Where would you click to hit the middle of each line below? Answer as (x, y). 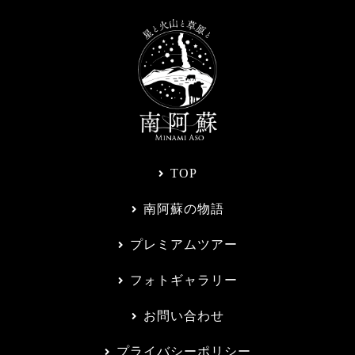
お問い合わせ (183, 316)
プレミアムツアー (183, 245)
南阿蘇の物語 (183, 209)
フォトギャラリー (183, 281)
